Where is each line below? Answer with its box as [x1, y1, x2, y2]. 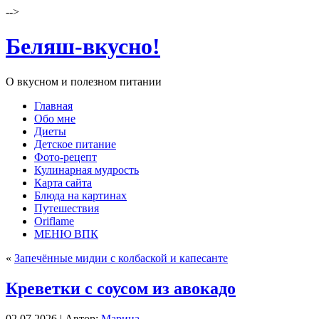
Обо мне [34, 112, 75, 125]
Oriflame [34, 214, 74, 227]
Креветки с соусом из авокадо [6, 278, 236, 298]
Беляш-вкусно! [6, 33, 160, 60]
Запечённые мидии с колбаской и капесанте [14, 251, 228, 264]
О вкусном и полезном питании [6, 75, 162, 88]
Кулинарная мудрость [34, 163, 139, 176]
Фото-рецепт [34, 150, 97, 163]
